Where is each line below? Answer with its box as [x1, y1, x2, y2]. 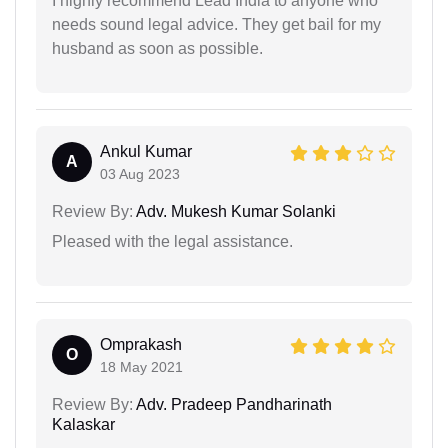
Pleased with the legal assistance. [52, 232, 293, 250]
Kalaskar [52, 415, 115, 433]
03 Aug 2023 [100, 165, 180, 182]
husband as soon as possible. [52, 39, 263, 57]
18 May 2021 [100, 358, 183, 375]
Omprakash [100, 335, 182, 353]
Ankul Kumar [100, 142, 192, 160]
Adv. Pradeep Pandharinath [133, 395, 332, 413]
